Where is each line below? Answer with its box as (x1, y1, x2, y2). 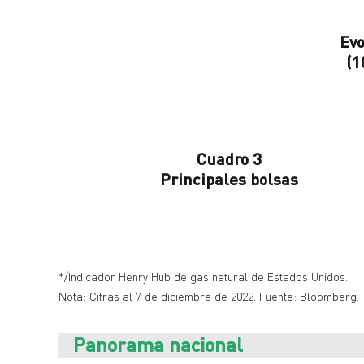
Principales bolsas (160, 169, 298, 189)
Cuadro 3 (197, 149, 262, 169)
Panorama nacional (73, 332, 243, 357)
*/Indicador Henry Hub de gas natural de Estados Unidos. (58, 270, 348, 284)
